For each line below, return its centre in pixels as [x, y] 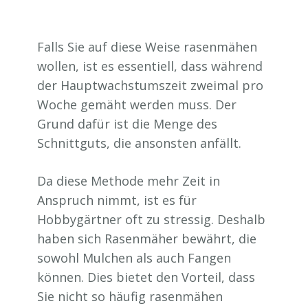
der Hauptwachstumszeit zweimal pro [150, 85]
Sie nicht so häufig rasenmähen [130, 296]
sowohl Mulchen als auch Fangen [134, 257]
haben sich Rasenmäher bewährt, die [147, 238]
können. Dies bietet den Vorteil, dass [146, 277]
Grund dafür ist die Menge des [127, 123]
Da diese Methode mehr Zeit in [129, 180]
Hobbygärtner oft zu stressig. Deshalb [151, 219]
